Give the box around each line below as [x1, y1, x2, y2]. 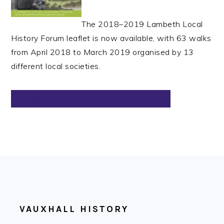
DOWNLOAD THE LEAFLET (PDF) [20, 94, 162, 103]
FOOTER [10, 165, 67, 181]
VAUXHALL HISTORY [19, 203, 129, 214]
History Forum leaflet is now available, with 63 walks [11, 33, 211, 43]
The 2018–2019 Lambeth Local [81, 19, 203, 29]
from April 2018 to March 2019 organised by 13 [11, 47, 194, 57]
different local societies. [11, 61, 101, 71]
